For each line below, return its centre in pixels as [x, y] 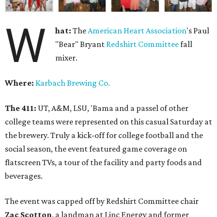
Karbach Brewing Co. [73, 83]
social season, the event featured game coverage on [96, 149]
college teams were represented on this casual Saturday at [108, 122]
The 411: [21, 108]
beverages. [24, 176]
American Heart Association [137, 31]
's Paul [198, 31]
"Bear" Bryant [81, 44]
